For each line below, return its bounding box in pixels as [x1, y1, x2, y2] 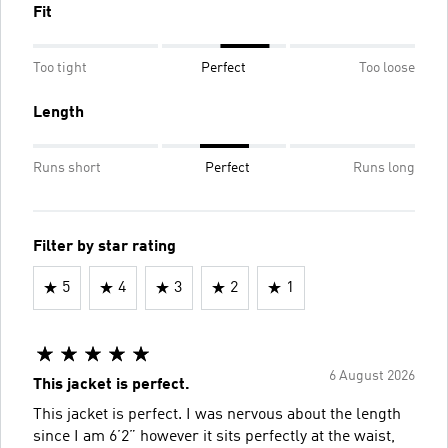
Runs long [353, 160, 415, 175]
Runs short [33, 160, 101, 175]
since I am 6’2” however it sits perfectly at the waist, [33, 428, 395, 445]
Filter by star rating [33, 238, 176, 255]
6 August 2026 [329, 368, 415, 383]
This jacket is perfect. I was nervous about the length [33, 406, 401, 423]
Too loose [359, 60, 415, 75]
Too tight [33, 60, 87, 75]
